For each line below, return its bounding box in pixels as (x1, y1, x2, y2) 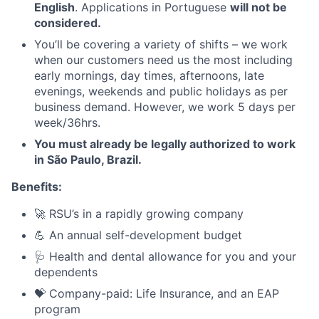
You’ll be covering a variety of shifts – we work (34, 37, 288, 51)
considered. (34, 16, 101, 30)
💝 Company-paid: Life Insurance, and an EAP (34, 286, 279, 300)
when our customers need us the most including (34, 53, 293, 67)
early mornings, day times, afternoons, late (34, 68, 264, 83)
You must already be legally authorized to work (34, 137, 296, 151)
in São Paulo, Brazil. (34, 152, 142, 167)
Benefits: (11, 179, 62, 194)
